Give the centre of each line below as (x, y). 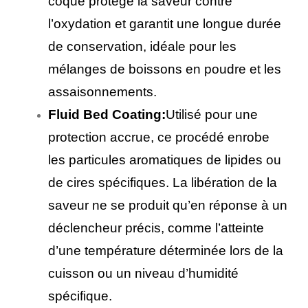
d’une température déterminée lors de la (166, 250)
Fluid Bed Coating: (107, 114)
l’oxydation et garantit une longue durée (165, 23)
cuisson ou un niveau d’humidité (143, 273)
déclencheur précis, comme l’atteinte (156, 228)
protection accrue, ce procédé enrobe (159, 137)
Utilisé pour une (212, 114)
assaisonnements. (102, 91)
